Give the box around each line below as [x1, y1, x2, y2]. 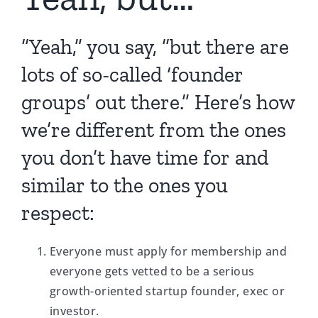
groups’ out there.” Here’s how [21, 89, 295, 116]
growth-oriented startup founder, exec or [50, 283, 285, 300]
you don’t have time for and [21, 145, 268, 171]
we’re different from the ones [21, 117, 286, 143]
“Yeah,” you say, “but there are [21, 34, 289, 60]
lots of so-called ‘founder [21, 62, 243, 88]
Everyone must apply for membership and [50, 243, 287, 260]
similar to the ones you [21, 172, 228, 199]
